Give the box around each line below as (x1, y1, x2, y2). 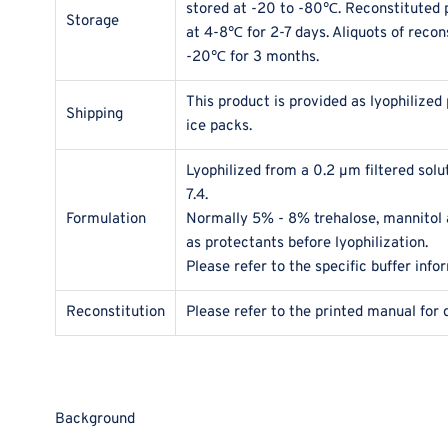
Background (55, 410, 135, 430)
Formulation (66, 210, 146, 230)
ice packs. (186, 117, 252, 137)
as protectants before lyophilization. (186, 234, 428, 254)
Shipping (66, 105, 123, 125)
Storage (66, 12, 119, 32)
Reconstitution (66, 303, 165, 323)
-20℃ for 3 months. (186, 48, 319, 68)
